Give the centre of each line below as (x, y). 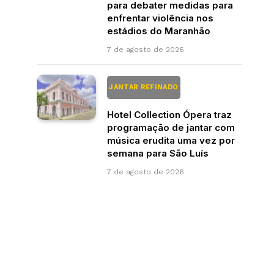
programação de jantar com (171, 127)
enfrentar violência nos (160, 18)
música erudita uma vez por (171, 140)
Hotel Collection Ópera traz (169, 114)
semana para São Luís (158, 153)
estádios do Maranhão (159, 31)
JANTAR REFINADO (144, 87)
